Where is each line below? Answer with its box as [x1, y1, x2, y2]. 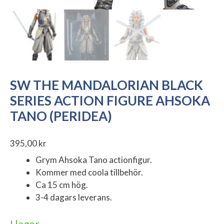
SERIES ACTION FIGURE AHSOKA [10, 92, 210, 109]
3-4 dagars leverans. [35, 192, 112, 203]
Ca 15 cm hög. [35, 179, 88, 190]
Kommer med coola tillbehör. [35, 167, 143, 178]
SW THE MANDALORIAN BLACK [10, 77, 203, 93]
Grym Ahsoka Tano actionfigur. [35, 154, 152, 165]
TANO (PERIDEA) [10, 108, 112, 124]
